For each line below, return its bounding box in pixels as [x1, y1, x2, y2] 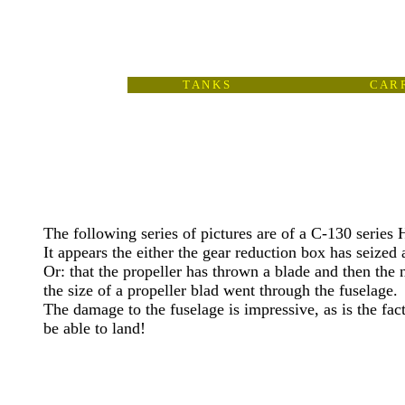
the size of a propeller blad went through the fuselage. [43, 281, 398, 299]
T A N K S [182, 78, 230, 91]
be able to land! [43, 319, 146, 337]
